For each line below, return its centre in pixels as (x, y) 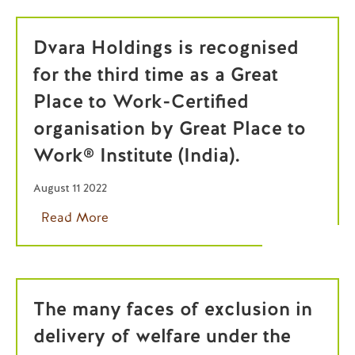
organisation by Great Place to (170, 128)
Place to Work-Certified (141, 101)
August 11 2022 (70, 188)
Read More (75, 218)
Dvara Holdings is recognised (166, 47)
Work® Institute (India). (137, 155)
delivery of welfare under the (162, 336)
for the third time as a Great (156, 74)
